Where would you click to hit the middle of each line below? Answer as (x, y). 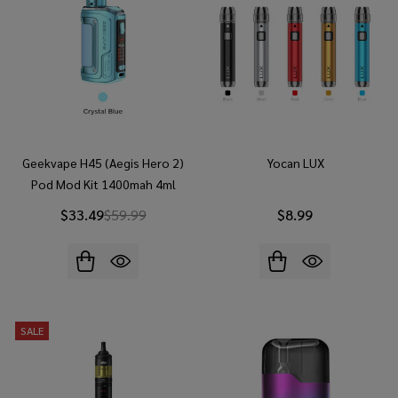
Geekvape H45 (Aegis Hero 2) (103, 162)
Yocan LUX (295, 162)
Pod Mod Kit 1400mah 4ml (103, 183)
